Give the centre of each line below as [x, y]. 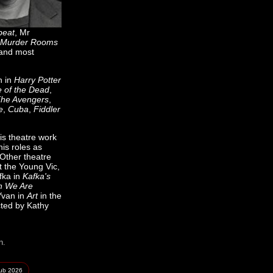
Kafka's [37, 176]
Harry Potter [37, 80]
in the [50, 196]
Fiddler [47, 109]
